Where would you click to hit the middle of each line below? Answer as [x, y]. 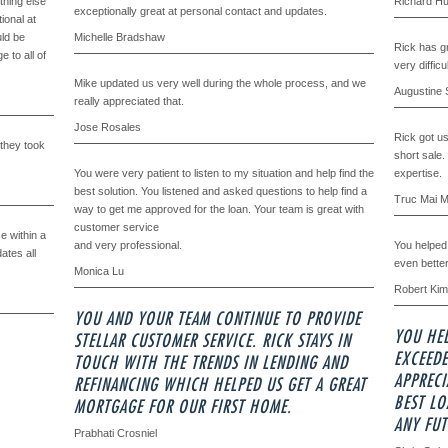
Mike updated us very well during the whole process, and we [220, 83]
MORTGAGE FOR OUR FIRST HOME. [183, 407]
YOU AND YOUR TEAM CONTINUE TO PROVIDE [217, 319]
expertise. [418, 173]
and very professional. [128, 245]
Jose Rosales [107, 127]
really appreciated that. [129, 101]
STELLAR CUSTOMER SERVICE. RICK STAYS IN [212, 341]
